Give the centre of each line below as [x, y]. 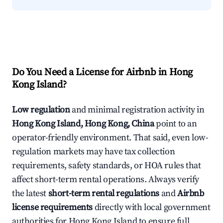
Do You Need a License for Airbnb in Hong [103, 73]
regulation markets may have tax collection [94, 152]
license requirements [53, 208]
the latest [30, 194]
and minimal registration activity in [137, 110]
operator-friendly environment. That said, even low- [110, 138]
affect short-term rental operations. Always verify [106, 180]
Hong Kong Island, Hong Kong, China [83, 124]
